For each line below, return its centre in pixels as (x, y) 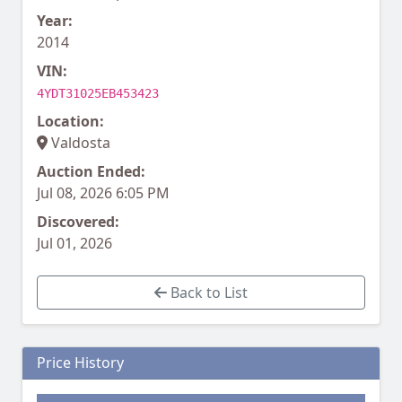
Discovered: (78, 222)
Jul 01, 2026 (74, 244)
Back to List (207, 293)
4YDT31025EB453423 (98, 94)
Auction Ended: (91, 172)
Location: (70, 122)
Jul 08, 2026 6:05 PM (103, 193)
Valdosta (79, 143)
